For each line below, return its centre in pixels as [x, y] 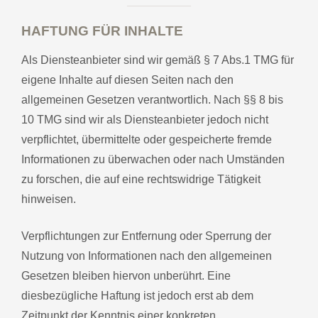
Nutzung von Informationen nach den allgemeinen [147, 256]
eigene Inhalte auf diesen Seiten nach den [127, 79]
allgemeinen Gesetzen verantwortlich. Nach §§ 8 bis [152, 99]
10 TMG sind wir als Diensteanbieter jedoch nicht [145, 119]
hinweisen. [49, 199]
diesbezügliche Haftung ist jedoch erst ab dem [137, 295]
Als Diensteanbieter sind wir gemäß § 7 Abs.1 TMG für [158, 60]
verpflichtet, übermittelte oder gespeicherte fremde [147, 139]
